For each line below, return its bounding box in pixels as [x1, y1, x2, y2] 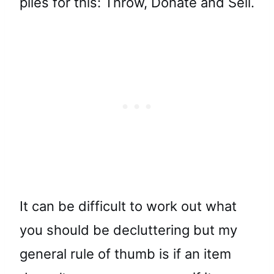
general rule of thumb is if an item [20, 246, 231, 262]
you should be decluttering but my [20, 222, 237, 239]
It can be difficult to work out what [20, 198, 237, 215]
